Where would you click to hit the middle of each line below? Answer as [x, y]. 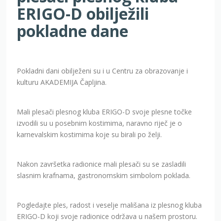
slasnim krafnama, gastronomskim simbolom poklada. [104, 176]
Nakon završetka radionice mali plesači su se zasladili [102, 164]
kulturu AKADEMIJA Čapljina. [62, 82]
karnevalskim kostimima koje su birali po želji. [90, 135]
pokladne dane [73, 31]
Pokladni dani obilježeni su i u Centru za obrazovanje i [103, 71]
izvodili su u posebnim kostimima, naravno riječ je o [100, 123]
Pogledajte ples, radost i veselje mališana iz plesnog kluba [110, 205]
